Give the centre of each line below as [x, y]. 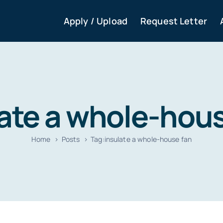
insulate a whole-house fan [148, 139]
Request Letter [173, 21]
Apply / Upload [95, 21]
